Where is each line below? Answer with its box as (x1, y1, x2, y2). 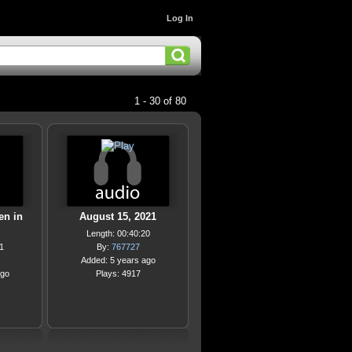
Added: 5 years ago (80, 255, 156, 265)
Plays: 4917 (95, 269, 141, 278)
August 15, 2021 (79, 211, 156, 222)
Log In (167, 13, 193, 23)
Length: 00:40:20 (86, 229, 150, 238)
